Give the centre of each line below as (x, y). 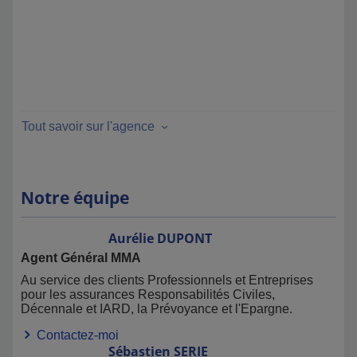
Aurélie (131, 238)
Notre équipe (75, 198)
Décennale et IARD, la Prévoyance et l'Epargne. (157, 309)
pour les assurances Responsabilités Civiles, (148, 294)
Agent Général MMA (81, 258)
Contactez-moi (76, 335)
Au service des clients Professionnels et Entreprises (167, 280)
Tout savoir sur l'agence (88, 126)
